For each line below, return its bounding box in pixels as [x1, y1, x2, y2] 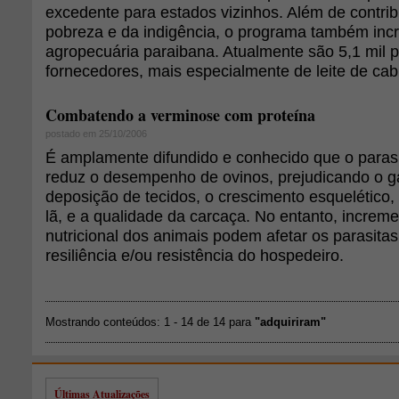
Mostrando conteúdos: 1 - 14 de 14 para [45, 315, 255, 329]
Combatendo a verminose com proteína [45, 103, 315, 126]
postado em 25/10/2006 [45, 128, 147, 139]
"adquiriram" [255, 315, 326, 329]
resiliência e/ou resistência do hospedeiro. [45, 246, 344, 265]
